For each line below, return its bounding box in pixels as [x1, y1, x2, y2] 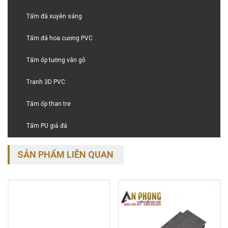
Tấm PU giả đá [26, 122, 67, 129]
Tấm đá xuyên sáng [26, 12, 82, 20]
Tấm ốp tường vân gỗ [26, 56, 85, 64]
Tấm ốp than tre [26, 100, 71, 107]
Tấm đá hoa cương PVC [26, 34, 93, 42]
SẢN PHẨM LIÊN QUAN [17, 149, 113, 160]
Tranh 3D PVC [26, 78, 65, 85]
